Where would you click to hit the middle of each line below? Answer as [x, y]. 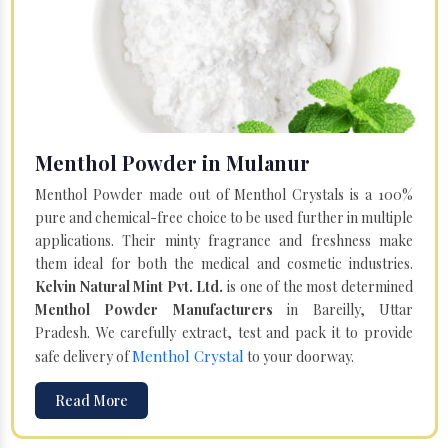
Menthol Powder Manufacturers [154, 309]
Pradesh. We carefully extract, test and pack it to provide [224, 332]
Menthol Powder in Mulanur [172, 162]
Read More [91, 400]
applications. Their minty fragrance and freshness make [224, 240]
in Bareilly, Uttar [343, 309]
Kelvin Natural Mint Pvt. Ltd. [129, 286]
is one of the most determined [318, 286]
